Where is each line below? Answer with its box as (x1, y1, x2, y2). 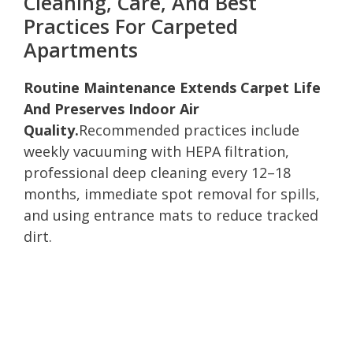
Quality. (24, 120, 79, 139)
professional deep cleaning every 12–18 (24, 162, 291, 182)
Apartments (24, 35, 138, 63)
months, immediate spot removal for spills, (24, 184, 320, 203)
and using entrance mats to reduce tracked (24, 205, 318, 225)
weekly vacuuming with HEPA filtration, (24, 141, 289, 161)
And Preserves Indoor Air (24, 98, 199, 118)
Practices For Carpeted (24, 12, 238, 39)
